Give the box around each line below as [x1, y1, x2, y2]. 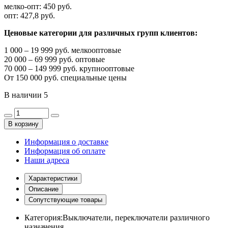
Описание [28, 185, 59, 193]
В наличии [4, 90, 44, 99]
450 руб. [41, 2, 72, 11]
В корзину [8, 120, 39, 128]
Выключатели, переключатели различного [63, 213, 210, 222]
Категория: [24, 213, 63, 222]
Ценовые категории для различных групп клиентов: [4, 28, 197, 37]
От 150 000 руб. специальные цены [4, 73, 127, 82]
